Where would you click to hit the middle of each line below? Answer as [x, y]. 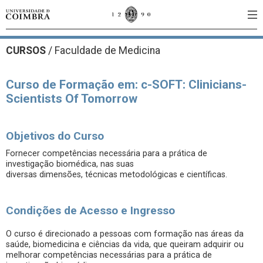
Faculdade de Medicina [106, 50]
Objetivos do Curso [55, 136]
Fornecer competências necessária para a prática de [107, 154]
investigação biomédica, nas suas [70, 164]
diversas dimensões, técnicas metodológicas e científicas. [117, 175]
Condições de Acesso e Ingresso [90, 210]
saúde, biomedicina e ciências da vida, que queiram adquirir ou [125, 245]
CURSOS [27, 50]
